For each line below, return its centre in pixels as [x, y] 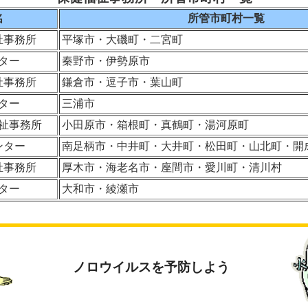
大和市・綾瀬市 [100, 188]
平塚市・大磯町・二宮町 [122, 39]
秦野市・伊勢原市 [106, 60]
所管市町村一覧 [226, 18]
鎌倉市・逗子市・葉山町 [122, 82]
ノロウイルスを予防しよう [151, 267]
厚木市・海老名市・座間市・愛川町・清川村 [172, 167]
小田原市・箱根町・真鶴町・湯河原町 [155, 124]
